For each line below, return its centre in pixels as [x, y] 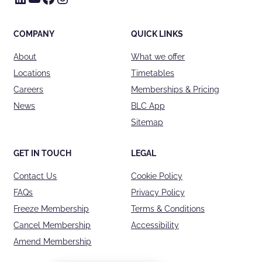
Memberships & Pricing [175, 90]
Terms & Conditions [168, 208]
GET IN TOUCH [43, 153]
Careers [29, 90]
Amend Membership [53, 241]
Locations [32, 73]
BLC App [148, 106]
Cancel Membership [52, 225]
